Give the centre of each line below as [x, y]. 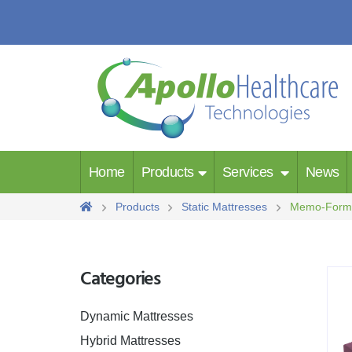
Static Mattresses [225, 206]
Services [250, 172]
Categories [120, 279]
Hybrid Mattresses [130, 340]
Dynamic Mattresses [137, 316]
